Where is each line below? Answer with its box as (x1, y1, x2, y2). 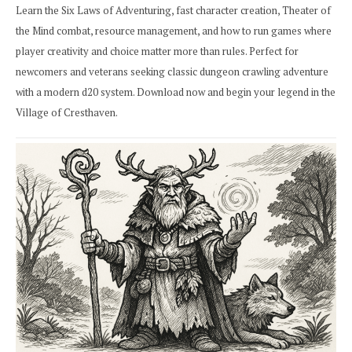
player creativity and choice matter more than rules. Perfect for (16, 43, 299, 58)
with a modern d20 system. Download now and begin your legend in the (16, 84, 335, 99)
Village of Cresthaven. (16, 104, 118, 119)
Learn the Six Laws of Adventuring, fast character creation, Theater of (16, 2, 331, 17)
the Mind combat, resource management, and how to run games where (16, 23, 332, 38)
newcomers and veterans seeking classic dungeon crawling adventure (16, 64, 328, 79)
